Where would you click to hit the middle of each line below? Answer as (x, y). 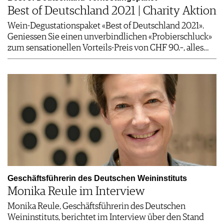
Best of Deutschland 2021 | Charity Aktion (112, 11)
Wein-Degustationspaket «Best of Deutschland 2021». (106, 26)
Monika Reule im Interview (76, 192)
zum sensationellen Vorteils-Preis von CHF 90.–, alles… (108, 48)
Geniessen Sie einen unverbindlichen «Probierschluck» (110, 37)
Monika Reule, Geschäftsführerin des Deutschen (96, 207)
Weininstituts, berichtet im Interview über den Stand (106, 218)
